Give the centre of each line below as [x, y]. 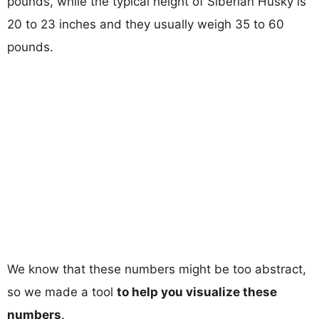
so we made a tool [62, 292]
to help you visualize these [197, 292]
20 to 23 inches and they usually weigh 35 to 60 [146, 24]
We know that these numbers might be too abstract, [157, 269]
